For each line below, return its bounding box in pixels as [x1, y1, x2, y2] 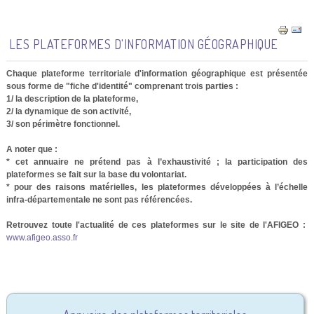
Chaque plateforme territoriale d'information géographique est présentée [6, 68, 308, 78]
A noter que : [6, 144, 57, 154]
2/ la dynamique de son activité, [6, 106, 131, 116]
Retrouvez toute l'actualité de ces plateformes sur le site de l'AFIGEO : [6, 219, 308, 230]
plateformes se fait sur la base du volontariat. [6, 169, 186, 179]
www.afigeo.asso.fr [6, 232, 78, 243]
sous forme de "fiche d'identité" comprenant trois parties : [6, 81, 238, 91]
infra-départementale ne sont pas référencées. [6, 194, 192, 205]
